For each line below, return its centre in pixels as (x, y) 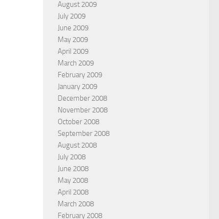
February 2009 (80, 75)
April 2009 (73, 51)
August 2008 (77, 145)
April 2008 (73, 192)
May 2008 (73, 180)
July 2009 (72, 16)
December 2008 (82, 98)
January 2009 (77, 86)
